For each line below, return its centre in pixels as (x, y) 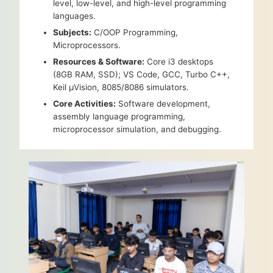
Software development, (163, 104)
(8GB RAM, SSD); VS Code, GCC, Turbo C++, (142, 75)
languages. (75, 16)
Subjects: (73, 33)
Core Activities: (85, 104)
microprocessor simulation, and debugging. (137, 129)
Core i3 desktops (179, 62)
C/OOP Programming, (135, 33)
